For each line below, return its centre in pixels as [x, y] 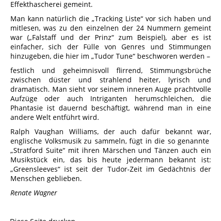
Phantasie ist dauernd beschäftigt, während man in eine [111, 108]
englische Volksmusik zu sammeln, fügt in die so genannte [111, 141]
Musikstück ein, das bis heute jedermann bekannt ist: [111, 160]
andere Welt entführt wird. [55, 117]
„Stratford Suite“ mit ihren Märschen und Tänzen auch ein [111, 150]
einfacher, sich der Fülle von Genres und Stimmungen [111, 47]
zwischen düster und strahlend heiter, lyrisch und [111, 80]
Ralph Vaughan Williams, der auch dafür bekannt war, [111, 131]
